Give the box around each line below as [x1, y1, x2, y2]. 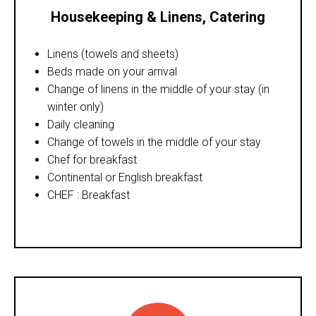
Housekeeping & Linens [51, 8, 202, 25]
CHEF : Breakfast [47, 188, 130, 202]
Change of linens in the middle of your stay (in [47, 82, 269, 96]
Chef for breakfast [47, 152, 137, 166]
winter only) [47, 99, 104, 114]
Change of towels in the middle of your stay [47, 135, 261, 149]
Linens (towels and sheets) [47, 47, 178, 61]
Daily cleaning [47, 117, 114, 131]
